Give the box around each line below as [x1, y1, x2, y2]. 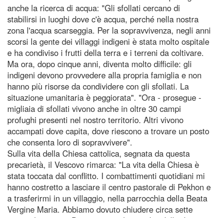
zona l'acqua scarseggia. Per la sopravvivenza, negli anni [7, 24, 211, 36]
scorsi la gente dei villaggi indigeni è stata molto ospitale [7, 35, 209, 47]
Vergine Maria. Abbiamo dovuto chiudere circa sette [7, 203, 193, 215]
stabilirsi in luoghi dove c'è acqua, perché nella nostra [7, 13, 199, 25]
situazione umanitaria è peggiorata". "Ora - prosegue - [7, 91, 201, 103]
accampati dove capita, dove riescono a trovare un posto [7, 125, 209, 137]
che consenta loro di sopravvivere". [7, 136, 132, 148]
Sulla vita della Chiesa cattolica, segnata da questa [7, 147, 190, 159]
